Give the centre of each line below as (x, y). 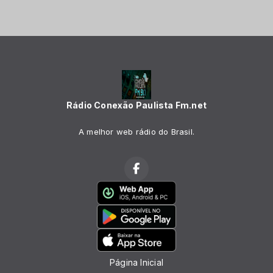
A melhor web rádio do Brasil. (136, 132)
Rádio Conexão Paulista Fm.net (136, 105)
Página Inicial (136, 263)
